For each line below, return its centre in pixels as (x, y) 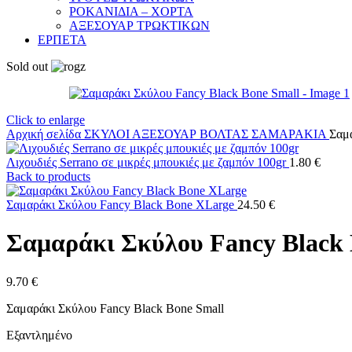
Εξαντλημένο (39, 335)
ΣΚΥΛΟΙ (108, 134)
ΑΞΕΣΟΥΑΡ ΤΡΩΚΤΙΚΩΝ (139, 25)
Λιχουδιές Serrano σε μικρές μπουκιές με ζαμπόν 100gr (148, 162)
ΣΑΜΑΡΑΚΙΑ (290, 134)
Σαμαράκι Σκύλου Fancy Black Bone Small (115, 308)
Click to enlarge (46, 119)
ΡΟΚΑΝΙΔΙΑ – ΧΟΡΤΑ (131, 11)
